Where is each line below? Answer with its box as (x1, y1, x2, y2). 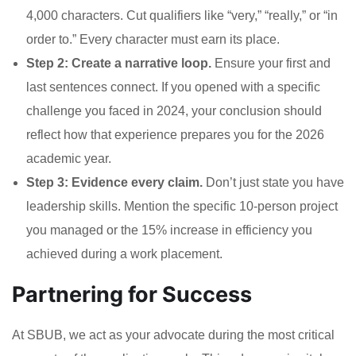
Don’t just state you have (203, 176, 344, 190)
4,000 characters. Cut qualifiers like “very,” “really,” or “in (26, 9, 338, 23)
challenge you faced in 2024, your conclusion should (26, 104, 322, 118)
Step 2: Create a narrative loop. (26, 56, 211, 71)
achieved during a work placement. (26, 247, 222, 261)
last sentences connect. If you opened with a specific (26, 80, 320, 95)
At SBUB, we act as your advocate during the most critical (12, 328, 335, 342)
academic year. (26, 152, 111, 166)
